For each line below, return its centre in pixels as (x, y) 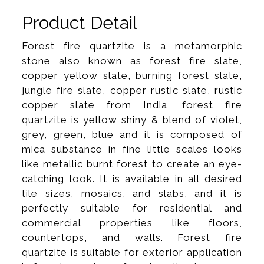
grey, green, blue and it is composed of (132, 134)
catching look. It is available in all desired (132, 178)
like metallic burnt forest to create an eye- (132, 164)
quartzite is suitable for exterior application (132, 252)
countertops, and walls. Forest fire (132, 237)
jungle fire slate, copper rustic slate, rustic (132, 90)
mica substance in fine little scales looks (132, 149)
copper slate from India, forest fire (132, 105)
